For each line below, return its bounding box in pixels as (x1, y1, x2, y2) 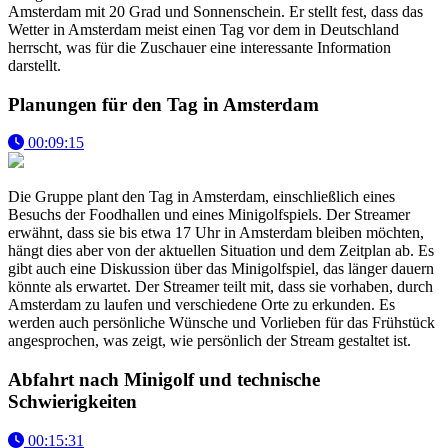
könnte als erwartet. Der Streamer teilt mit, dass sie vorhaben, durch (8, 278, 433, 296)
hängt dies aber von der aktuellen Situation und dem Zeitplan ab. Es (8, 242, 434, 260)
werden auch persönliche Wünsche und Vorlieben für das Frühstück (8, 314, 435, 332)
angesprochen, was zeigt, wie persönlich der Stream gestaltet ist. (8, 332, 411, 350)
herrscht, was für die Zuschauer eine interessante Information (8, 38, 391, 56)
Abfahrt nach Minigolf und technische (8, 369, 320, 391)
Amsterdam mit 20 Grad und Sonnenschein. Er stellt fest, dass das (8, 2, 423, 20)
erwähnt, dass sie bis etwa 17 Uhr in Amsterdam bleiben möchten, (8, 224, 424, 242)
